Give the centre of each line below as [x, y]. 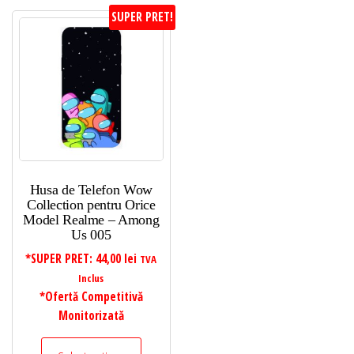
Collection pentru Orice [91, 205]
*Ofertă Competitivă [91, 297]
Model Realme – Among [91, 220]
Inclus [91, 279]
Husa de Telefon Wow [91, 190]
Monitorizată [91, 316]
